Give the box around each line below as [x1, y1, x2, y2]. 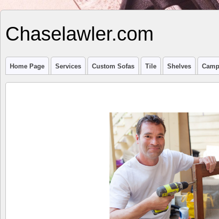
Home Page [10, 63, 44, 70]
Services [55, 63, 81, 70]
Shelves [167, 63, 191, 70]
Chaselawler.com [5, 23, 153, 44]
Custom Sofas [92, 63, 134, 70]
